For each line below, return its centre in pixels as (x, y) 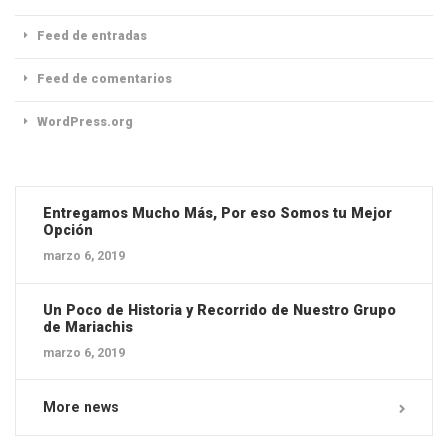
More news (80, 407)
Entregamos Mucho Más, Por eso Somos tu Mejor (217, 213)
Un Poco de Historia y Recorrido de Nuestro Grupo (219, 310)
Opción (67, 230)
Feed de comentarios (105, 79)
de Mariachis (87, 327)
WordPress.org (85, 122)
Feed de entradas (92, 36)
